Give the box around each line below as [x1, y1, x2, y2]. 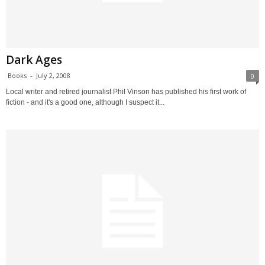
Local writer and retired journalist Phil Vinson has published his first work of [6, 87, 246, 96]
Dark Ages [6, 51, 62, 67]
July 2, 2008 [36, 70, 70, 80]
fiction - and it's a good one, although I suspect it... [6, 98, 164, 106]
